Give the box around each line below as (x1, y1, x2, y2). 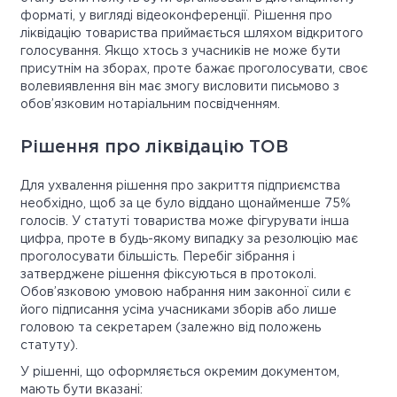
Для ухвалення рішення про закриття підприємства (20, 181, 340, 192)
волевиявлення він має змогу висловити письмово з (20, 82, 339, 93)
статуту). (20, 340, 78, 352)
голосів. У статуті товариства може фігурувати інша (20, 216, 349, 228)
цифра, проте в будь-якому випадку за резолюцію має (20, 234, 358, 245)
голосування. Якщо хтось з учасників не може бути (20, 46, 340, 58)
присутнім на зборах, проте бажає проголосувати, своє (20, 64, 368, 75)
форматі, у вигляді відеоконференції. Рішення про (20, 11, 332, 22)
